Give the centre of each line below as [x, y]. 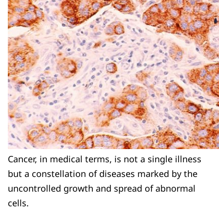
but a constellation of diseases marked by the [103, 174]
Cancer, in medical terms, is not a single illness [105, 159]
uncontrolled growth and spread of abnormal [102, 188]
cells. [18, 203]
